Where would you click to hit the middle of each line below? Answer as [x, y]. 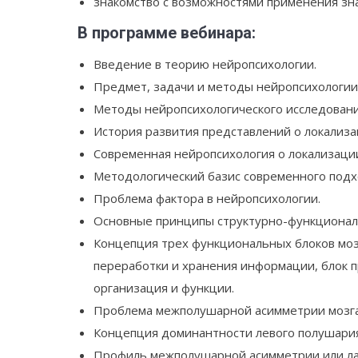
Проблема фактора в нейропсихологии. [207, 199]
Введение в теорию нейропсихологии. [205, 64]
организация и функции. [164, 288]
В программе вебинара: [167, 33]
